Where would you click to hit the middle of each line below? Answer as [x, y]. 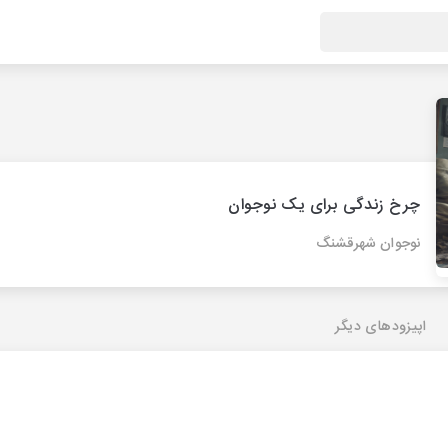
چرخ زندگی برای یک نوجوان [324, 205]
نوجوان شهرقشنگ [367, 244]
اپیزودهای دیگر [380, 326]
